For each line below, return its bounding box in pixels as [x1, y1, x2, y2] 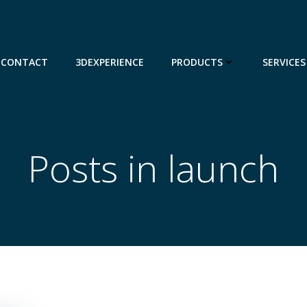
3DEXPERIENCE [75, 56, 144, 69]
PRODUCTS [171, 56, 223, 69]
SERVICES [262, 56, 306, 69]
